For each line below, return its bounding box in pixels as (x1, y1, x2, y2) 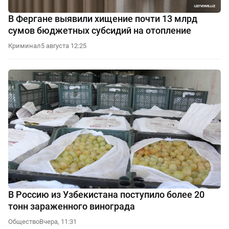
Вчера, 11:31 (39, 218, 77, 226)
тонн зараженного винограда (8, 201, 135, 212)
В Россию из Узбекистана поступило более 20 (8, 189, 204, 200)
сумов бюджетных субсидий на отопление (8, 25, 191, 36)
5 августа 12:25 (41, 41, 86, 50)
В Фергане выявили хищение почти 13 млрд (8, 13, 197, 24)
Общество (8, 218, 39, 226)
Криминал (8, 41, 41, 50)
